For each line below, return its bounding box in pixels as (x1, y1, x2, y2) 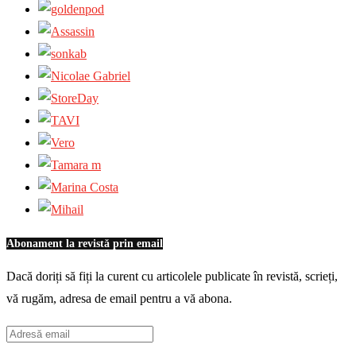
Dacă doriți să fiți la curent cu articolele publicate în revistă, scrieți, (6, 269, 338, 284)
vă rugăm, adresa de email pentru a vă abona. (6, 292, 232, 306)
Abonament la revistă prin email (6, 237, 163, 250)
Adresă (6, 326, 41, 340)
